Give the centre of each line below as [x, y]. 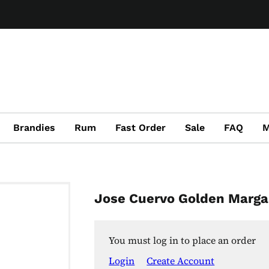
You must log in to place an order [183, 240]
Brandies [34, 128]
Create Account [181, 260]
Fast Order [141, 128]
